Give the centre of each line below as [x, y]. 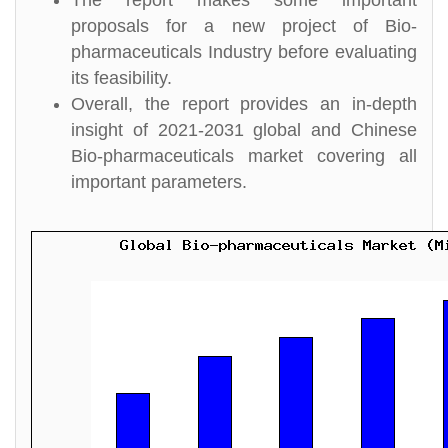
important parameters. [159, 182]
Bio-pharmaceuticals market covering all [244, 156]
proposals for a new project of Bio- [244, 26]
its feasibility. [121, 78]
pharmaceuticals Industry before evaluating [244, 52]
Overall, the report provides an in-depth [244, 104]
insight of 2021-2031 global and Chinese [244, 130]
